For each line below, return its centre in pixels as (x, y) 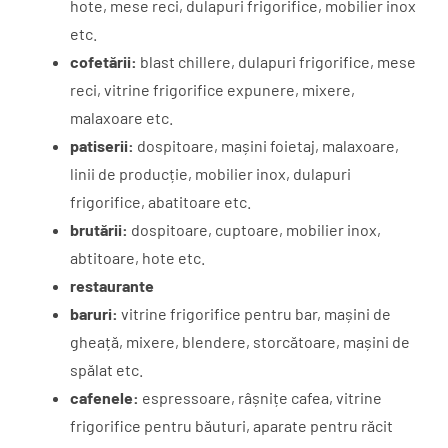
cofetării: (103, 61)
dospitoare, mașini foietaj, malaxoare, (266, 145)
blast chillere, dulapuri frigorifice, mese (276, 61)
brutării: (99, 229)
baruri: (94, 313)
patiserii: (102, 145)
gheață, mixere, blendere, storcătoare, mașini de (240, 341)
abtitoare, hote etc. (137, 257)
